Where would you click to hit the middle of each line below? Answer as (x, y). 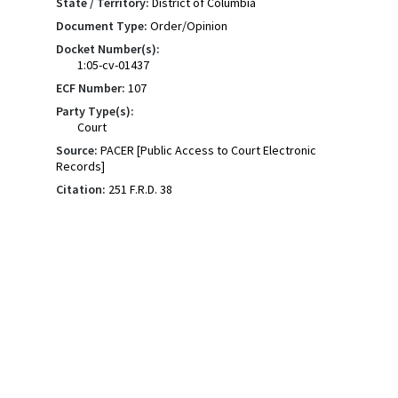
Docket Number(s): (107, 49)
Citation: (80, 189)
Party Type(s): (95, 111)
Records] (80, 166)
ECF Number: (90, 88)
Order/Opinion (188, 26)
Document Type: (101, 26)
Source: (76, 150)
